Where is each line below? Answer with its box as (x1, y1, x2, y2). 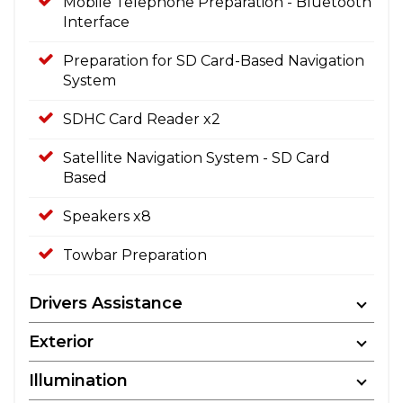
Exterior (29, 331, 94, 352)
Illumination (29, 370, 128, 390)
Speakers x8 (63, 207, 151, 225)
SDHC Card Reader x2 (63, 110, 220, 128)
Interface (63, 13, 130, 31)
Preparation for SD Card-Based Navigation (63, 51, 364, 69)
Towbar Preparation (63, 246, 207, 264)
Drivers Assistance (29, 292, 183, 313)
